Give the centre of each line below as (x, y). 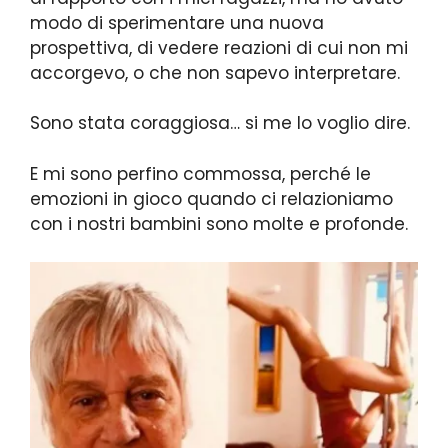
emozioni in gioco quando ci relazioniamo (211, 198)
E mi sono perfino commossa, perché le (200, 173)
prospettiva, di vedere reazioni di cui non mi (219, 47)
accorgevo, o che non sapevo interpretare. (215, 72)
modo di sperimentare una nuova (177, 22)
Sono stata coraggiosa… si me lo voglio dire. (222, 123)
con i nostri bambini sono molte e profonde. (219, 223)
